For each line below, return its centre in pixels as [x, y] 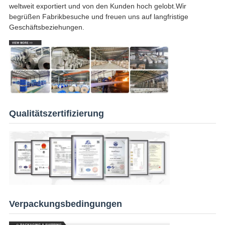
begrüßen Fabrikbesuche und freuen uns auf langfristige [98, 16]
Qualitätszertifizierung [56, 114]
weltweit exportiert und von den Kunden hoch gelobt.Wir [97, 6]
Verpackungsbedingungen [65, 204]
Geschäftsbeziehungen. [46, 27]
